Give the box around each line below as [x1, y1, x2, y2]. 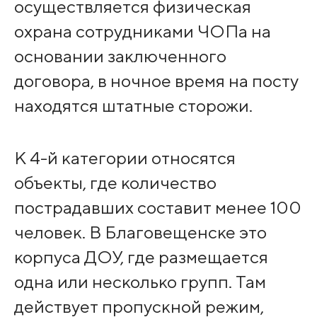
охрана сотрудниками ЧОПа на [13, 20, 271, 42]
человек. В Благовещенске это [13, 221, 267, 243]
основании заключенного [13, 45, 226, 67]
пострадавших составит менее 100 [13, 197, 301, 219]
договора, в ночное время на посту [13, 69, 299, 91]
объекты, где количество [13, 172, 217, 194]
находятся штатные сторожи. [13, 94, 253, 116]
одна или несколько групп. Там [13, 271, 266, 293]
